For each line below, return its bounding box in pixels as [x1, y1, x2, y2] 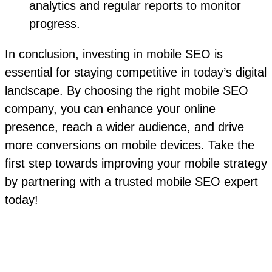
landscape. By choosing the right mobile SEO [5, 84, 248, 98]
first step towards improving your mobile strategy [5, 157, 267, 171]
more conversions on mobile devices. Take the [5, 138, 254, 152]
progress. [29, 17, 80, 31]
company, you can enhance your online [5, 102, 216, 116]
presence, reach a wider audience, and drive [5, 120, 244, 134]
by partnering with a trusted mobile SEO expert [5, 175, 258, 189]
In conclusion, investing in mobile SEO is [5, 47, 223, 61]
